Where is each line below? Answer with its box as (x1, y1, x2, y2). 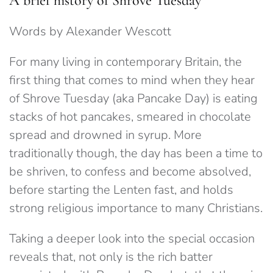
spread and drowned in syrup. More (9, 127, 202, 144)
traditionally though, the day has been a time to (9, 145, 263, 162)
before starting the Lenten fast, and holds (9, 182, 233, 199)
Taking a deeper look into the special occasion (9, 230, 255, 247)
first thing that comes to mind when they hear (9, 72, 255, 89)
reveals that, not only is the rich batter (9, 249, 213, 266)
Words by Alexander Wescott (9, 23, 171, 40)
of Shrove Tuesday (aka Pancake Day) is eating (9, 90, 258, 107)
